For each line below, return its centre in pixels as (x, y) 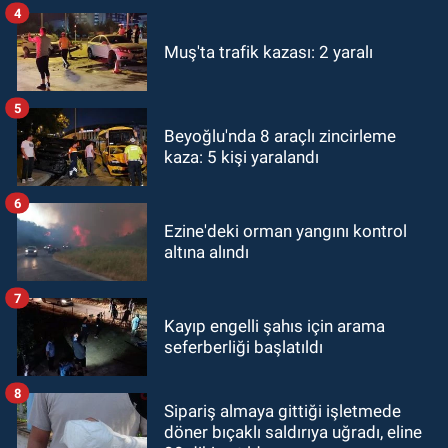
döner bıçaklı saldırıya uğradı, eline (293, 431)
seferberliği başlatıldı (243, 347)
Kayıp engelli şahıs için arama (274, 326)
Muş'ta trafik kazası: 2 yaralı (268, 51)
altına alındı (206, 252)
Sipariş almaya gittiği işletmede (282, 410)
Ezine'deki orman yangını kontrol (285, 231)
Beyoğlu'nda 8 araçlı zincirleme (280, 136)
